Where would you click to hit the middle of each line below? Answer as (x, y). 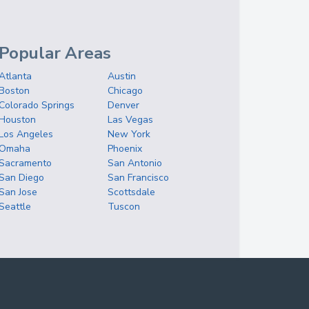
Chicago (126, 91)
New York (129, 134)
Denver (124, 105)
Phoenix (125, 149)
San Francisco (139, 178)
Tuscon (124, 207)
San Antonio (135, 163)
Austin (122, 76)
